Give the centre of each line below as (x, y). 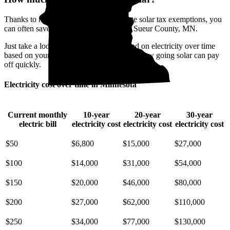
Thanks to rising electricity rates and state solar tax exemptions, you (113, 20)
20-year (148, 114)
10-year (96, 114)
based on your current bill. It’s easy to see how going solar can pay (112, 55)
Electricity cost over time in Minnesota (70, 85)
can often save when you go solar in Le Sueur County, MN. (101, 29)
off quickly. (23, 65)
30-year (199, 114)
